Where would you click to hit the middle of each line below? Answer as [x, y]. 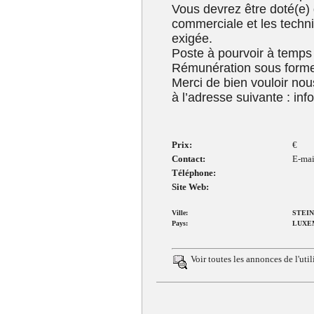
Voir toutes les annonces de [241, 259]
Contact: [188, 159]
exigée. [192, 39]
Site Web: [190, 187]
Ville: [179, 213]
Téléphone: [193, 173]
